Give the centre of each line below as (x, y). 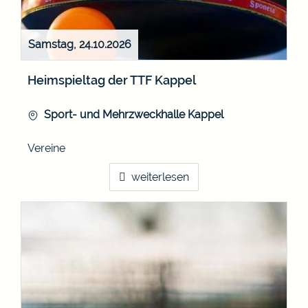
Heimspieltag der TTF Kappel (112, 80)
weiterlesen (160, 177)
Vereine (46, 148)
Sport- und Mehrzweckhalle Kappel (134, 114)
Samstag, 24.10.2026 (80, 44)
